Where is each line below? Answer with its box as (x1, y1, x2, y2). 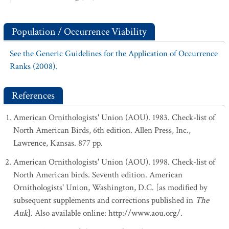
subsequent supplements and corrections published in (13, 195, 195, 206)
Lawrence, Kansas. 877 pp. (13, 138, 103, 149)
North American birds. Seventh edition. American (13, 169, 182, 180)
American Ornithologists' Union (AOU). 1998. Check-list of (13, 156, 215, 168)
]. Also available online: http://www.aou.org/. (28, 208, 182, 219)
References (12, 89, 55, 102)
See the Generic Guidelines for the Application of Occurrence (10, 48, 218, 59)
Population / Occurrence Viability (12, 25, 147, 38)
